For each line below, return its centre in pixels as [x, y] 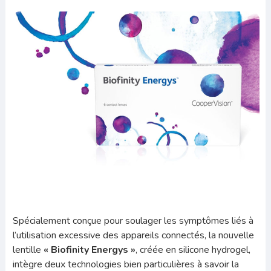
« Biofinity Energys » [89, 250]
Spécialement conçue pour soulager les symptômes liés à [133, 220]
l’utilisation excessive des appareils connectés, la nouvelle [133, 235]
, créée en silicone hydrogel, [193, 250]
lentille [28, 250]
